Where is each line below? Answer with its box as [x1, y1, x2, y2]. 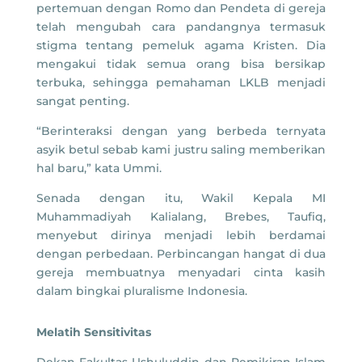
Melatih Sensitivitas [36, 325, 151, 340]
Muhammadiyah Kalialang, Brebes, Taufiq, [36, 209, 326, 225]
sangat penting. [36, 94, 129, 109]
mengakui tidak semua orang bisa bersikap [36, 57, 326, 72]
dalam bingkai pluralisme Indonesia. [36, 284, 247, 299]
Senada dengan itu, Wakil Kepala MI [36, 191, 326, 206]
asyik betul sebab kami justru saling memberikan [36, 142, 326, 158]
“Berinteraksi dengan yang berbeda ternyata [36, 124, 326, 139]
